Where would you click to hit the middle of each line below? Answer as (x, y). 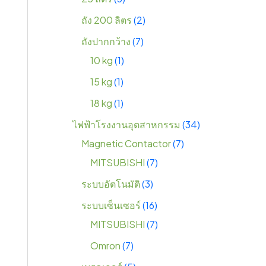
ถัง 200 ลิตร (107, 20)
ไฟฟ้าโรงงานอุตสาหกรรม (127, 125)
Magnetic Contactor (126, 144)
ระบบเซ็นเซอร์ (111, 205)
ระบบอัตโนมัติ (111, 184)
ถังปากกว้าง (106, 42)
